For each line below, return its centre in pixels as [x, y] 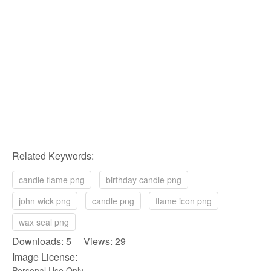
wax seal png [44, 222]
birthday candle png [144, 180]
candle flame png [52, 180]
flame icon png [184, 201]
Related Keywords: [53, 156]
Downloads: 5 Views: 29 [69, 241]
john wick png [45, 201]
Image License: [45, 257]
